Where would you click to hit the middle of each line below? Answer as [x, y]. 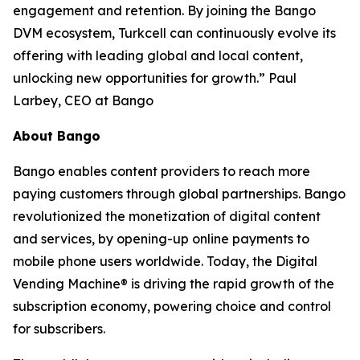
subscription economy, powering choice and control [172, 306]
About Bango [57, 136]
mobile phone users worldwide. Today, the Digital [165, 261]
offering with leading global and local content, [158, 55]
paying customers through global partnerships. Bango [179, 194]
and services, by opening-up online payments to [161, 239]
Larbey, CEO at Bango [83, 100]
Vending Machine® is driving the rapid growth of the [174, 284]
